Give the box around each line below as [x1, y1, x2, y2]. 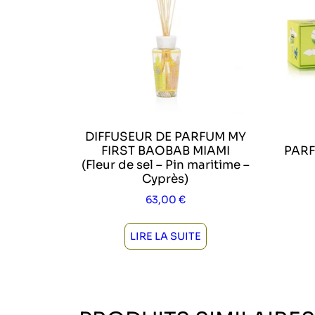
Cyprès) [142, 171, 189, 186]
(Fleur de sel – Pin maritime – [81, 157, 250, 172]
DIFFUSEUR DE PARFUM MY [84, 129, 246, 144]
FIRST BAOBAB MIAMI [101, 143, 230, 158]
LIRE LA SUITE [129, 229, 201, 243]
